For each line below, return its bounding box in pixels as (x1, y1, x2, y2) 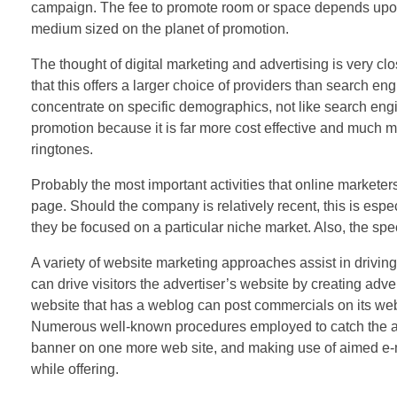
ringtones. (31, 141, 93, 157)
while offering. (31, 361, 119, 377)
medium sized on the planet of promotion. (31, 20, 289, 36)
